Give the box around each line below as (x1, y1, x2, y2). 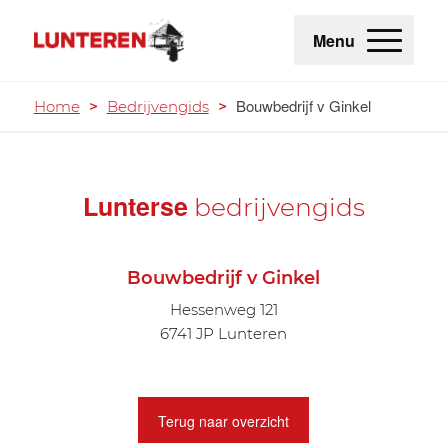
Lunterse (82, 188, 188, 224)
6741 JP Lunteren (160, 324, 288, 343)
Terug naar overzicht (158, 410, 290, 431)
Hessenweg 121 (169, 300, 278, 319)
